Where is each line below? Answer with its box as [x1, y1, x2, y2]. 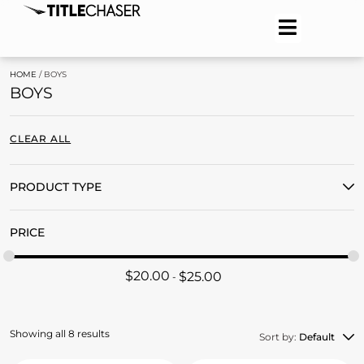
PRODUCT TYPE [10, 180, 102, 194]
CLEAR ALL [10, 132, 71, 145]
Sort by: [259, 331, 299, 343]
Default [299, 331, 335, 343]
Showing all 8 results [10, 327, 110, 340]
